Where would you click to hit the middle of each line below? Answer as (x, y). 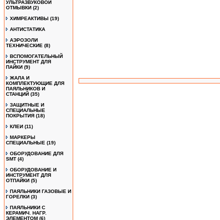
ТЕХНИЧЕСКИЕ (24, 45)
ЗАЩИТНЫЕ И (27, 105)
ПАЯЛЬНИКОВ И (26, 89)
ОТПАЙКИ (18, 180)
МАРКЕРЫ (23, 137)
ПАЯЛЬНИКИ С (27, 207)
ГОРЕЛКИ (18, 197)
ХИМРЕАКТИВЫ (29, 18)
